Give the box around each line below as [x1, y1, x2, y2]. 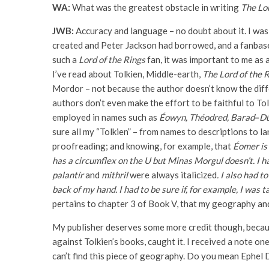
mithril [100, 169, 130, 180]
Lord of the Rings [79, 54, 145, 65]
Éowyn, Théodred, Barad [159, 112, 255, 122]
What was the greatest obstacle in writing [72, 2, 241, 13]
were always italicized [130, 169, 217, 180]
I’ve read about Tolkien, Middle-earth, [52, 68, 202, 79]
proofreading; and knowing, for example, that [52, 141, 233, 151]
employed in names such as [52, 112, 159, 122]
